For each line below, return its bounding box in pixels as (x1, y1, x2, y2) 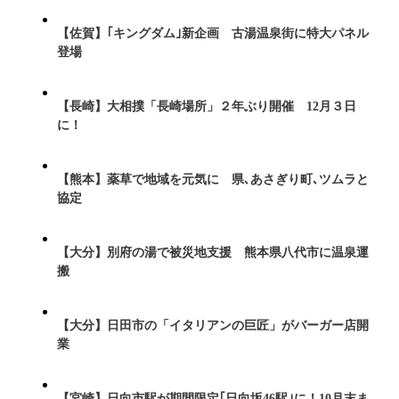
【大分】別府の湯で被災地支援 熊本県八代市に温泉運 (57, 246, 369, 259)
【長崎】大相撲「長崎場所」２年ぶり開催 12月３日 (57, 100, 356, 113)
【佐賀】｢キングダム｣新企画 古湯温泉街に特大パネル (57, 27, 369, 40)
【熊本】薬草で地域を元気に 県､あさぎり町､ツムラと (57, 173, 369, 186)
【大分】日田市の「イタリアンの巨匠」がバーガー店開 (57, 319, 369, 332)
